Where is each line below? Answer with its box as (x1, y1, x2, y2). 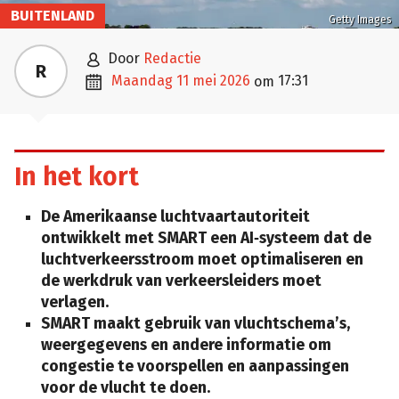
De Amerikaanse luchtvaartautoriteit (41, 208, 310, 227)
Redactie (143, 49, 201, 67)
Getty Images (329, 12, 392, 26)
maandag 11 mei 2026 (123, 71, 250, 89)
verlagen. (41, 293, 109, 313)
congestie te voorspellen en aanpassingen (41, 357, 349, 377)
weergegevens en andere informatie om (41, 336, 331, 355)
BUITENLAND (11, 6, 94, 24)
